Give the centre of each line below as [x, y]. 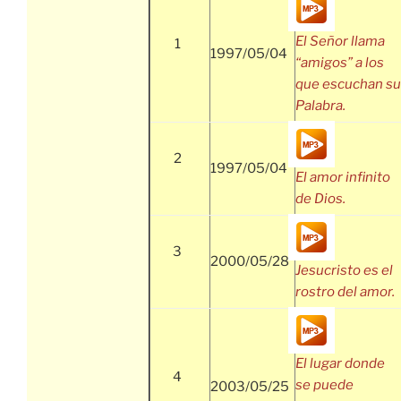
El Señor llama [340, 42]
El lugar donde [340, 364]
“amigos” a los [340, 63]
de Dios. [320, 199]
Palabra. [320, 106]
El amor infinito [343, 178]
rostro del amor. [345, 292]
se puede [324, 385]
